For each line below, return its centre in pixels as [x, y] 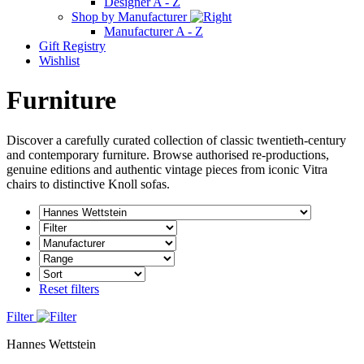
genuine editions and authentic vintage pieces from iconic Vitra [167, 169]
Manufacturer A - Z [154, 31]
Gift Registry [72, 45]
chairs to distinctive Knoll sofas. [88, 184]
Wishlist [59, 60]
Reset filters [69, 288]
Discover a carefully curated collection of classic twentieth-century [176, 140]
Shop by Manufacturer [131, 16]
